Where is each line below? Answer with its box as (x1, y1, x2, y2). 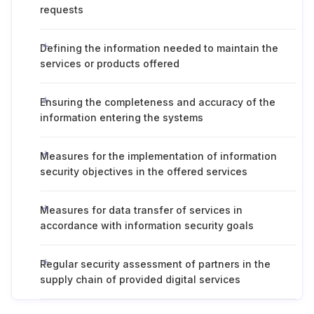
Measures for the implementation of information (40, 150, 277, 162)
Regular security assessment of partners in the (40, 258, 271, 270)
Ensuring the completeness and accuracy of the (40, 96, 275, 108)
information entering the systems (40, 111, 203, 123)
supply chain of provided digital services (40, 273, 240, 285)
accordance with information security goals (40, 219, 254, 231)
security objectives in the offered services (40, 165, 247, 177)
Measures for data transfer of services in (40, 204, 243, 216)
